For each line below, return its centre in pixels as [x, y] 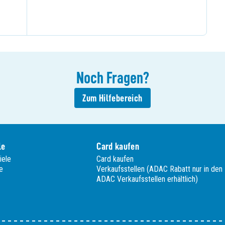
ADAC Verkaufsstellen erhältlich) [147, 179]
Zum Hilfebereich [113, 98]
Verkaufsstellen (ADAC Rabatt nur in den [160, 169]
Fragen [125, 78]
